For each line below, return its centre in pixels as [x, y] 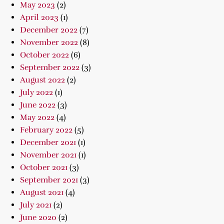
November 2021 [48, 155]
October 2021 [44, 167]
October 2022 [44, 55]
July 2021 [36, 205]
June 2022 [38, 105]
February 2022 [46, 130]
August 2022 [42, 80]
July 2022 [36, 92]
